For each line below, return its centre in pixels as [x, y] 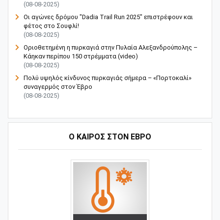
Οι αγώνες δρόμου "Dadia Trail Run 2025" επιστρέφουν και [108, 17]
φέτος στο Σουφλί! [51, 26]
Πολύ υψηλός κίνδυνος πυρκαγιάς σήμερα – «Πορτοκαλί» [108, 78]
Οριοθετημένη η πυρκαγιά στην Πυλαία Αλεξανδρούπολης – [110, 48]
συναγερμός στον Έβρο [58, 87]
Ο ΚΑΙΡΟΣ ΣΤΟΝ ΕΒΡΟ [110, 137]
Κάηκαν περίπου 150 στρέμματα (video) [81, 56]
